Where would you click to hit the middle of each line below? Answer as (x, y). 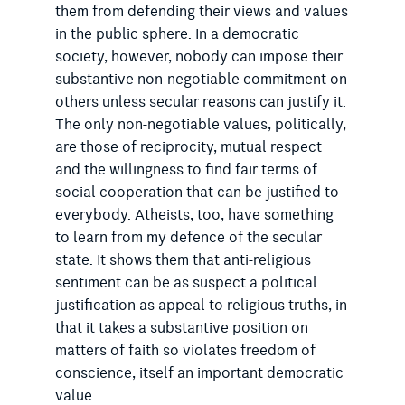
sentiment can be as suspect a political (186, 283)
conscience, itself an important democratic (199, 374)
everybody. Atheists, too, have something (194, 216)
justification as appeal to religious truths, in (201, 306)
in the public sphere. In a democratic (177, 35)
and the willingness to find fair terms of (186, 170)
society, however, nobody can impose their (198, 57)
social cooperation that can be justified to (197, 193)
